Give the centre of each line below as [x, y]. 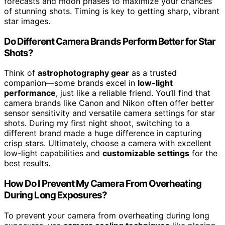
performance [30, 93]
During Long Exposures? [56, 195]
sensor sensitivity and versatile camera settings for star [109, 113]
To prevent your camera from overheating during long [107, 215]
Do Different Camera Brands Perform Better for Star [110, 41]
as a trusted [153, 73]
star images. [27, 21]
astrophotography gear [83, 73]
